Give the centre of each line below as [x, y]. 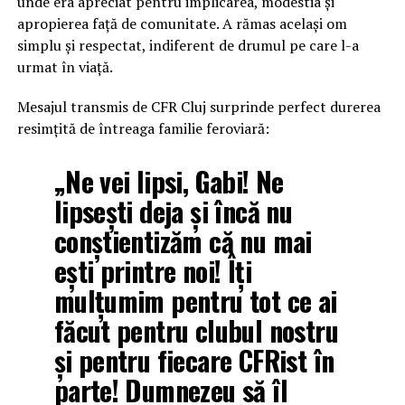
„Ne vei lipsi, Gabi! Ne [169, 181]
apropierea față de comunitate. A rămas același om [182, 23]
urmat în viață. [65, 66]
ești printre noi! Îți [152, 270]
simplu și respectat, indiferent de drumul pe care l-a [188, 45]
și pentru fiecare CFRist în [194, 360]
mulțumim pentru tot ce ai [195, 300]
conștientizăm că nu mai [183, 240]
